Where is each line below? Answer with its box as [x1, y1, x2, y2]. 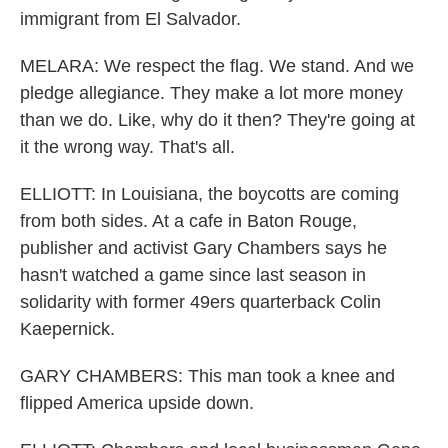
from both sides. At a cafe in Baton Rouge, [20, 211, 357, 231]
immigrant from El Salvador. [20, 9, 241, 29]
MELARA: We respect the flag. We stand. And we [20, 56, 414, 76]
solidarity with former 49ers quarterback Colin [20, 292, 381, 312]
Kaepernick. [20, 319, 115, 339]
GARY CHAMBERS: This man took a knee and [20, 366, 395, 386]
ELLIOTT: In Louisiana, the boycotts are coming [20, 184, 399, 204]
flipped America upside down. [20, 393, 254, 413]
